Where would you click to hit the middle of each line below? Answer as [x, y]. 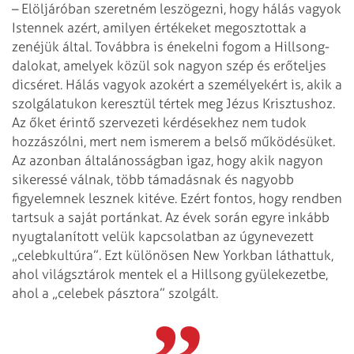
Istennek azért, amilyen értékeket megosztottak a [159, 27]
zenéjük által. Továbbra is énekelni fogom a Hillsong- [171, 46]
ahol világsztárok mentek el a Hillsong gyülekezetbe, [170, 274]
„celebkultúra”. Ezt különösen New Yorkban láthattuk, [173, 255]
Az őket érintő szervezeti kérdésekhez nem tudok [159, 122]
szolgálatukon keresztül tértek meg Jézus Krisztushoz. [173, 103]
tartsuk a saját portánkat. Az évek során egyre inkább [171, 217]
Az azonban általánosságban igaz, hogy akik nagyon [168, 160]
